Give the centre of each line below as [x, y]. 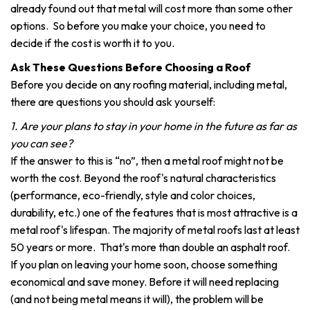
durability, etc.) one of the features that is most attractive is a [154, 212]
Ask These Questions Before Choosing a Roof [130, 67]
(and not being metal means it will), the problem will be [137, 299]
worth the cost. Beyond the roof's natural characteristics [143, 178]
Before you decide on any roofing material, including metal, [149, 84]
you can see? [42, 143]
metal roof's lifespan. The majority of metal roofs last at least [155, 230]
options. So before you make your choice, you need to [138, 26]
